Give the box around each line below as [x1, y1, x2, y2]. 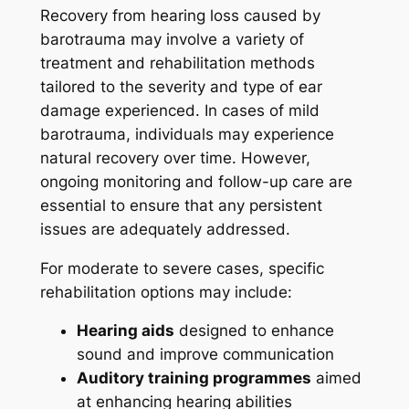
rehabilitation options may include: [39, 282, 292, 301]
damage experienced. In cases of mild [39, 100, 320, 120]
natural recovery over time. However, [39, 148, 310, 167]
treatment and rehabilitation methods [39, 53, 315, 72]
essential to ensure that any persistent [39, 195, 322, 215]
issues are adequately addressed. [39, 219, 290, 238]
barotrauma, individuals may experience [39, 124, 334, 143]
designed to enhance [173, 321, 334, 341]
